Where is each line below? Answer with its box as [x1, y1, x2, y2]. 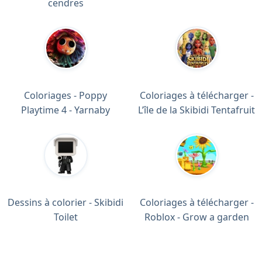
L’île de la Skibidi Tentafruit [138, 103, 255, 116]
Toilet [53, 210, 78, 223]
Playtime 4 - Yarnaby [21, 103, 110, 116]
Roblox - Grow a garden [144, 210, 249, 223]
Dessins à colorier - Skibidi [8, 195, 123, 209]
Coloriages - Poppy [24, 88, 107, 102]
